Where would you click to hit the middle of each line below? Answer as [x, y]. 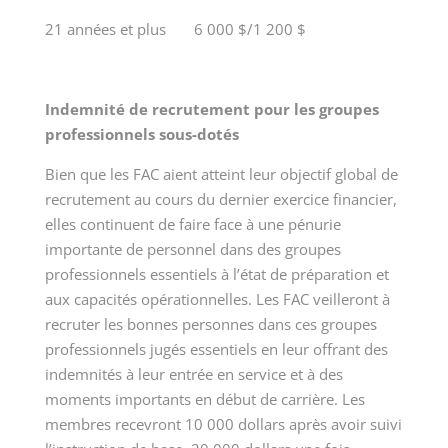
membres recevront [114, 424]
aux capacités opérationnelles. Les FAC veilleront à [217, 299]
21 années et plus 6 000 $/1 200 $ [175, 29]
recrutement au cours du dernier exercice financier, [220, 199]
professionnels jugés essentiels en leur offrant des [216, 349]
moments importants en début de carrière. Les [204, 399]
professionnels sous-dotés [141, 134]
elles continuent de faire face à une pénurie [192, 224]
